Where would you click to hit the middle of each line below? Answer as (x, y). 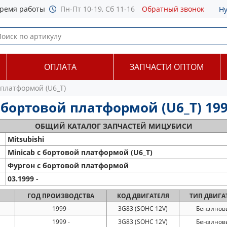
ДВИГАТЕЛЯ (150, 196)
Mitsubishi (26, 139)
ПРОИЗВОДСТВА (67, 196)
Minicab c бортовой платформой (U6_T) (80, 152)
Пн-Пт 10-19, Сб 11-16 (98, 9)
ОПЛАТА (60, 67)
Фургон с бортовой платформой (68, 165)
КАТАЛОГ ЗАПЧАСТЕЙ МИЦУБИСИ (130, 126)
